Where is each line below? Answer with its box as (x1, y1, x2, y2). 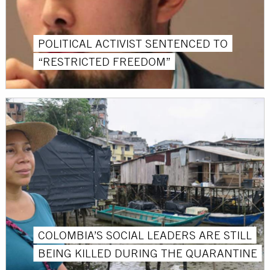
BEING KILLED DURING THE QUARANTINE (38, 245, 258, 260)
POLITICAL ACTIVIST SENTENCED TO (38, 36, 228, 51)
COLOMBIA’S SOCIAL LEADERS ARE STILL (38, 227, 253, 242)
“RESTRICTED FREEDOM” (38, 54, 171, 69)
